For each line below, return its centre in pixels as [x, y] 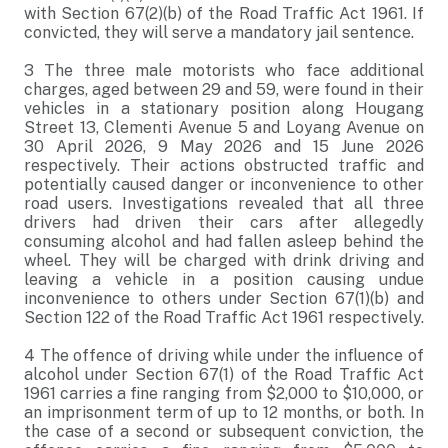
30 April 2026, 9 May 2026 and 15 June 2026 [224, 146]
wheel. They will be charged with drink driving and [224, 260]
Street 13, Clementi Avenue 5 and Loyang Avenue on [224, 127]
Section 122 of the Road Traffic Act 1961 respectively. [224, 317]
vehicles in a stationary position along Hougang [224, 108]
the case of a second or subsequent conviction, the [224, 431]
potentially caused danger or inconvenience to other [224, 184]
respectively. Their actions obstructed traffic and [224, 165]
